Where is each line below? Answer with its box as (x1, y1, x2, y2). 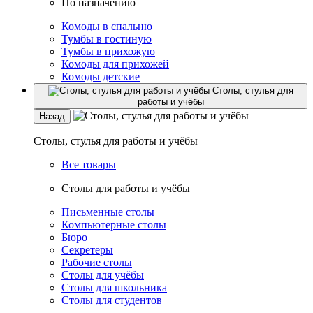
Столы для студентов (61, 294, 162, 306)
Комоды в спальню (61, 20, 152, 32)
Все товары (61, 159, 116, 170)
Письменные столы (61, 206, 154, 218)
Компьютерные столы (61, 219, 166, 231)
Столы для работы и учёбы (61, 182, 190, 194)
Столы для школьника (61, 282, 167, 293)
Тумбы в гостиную (61, 33, 152, 45)
